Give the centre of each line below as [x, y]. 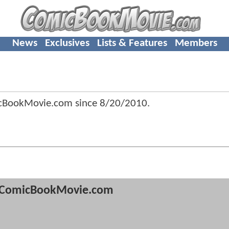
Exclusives [67, 43]
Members [196, 43]
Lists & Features [132, 43]
